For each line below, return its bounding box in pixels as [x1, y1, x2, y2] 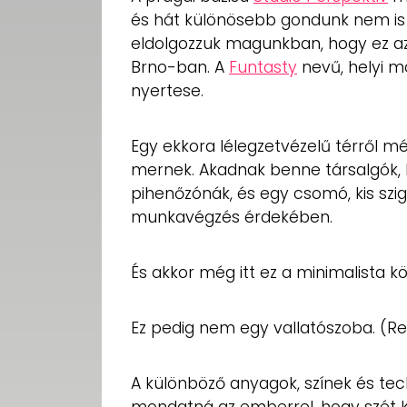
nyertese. [131, 79, 203, 102]
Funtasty [229, 55, 297, 78]
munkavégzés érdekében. [131, 205, 333, 228]
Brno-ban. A [131, 55, 229, 78]
